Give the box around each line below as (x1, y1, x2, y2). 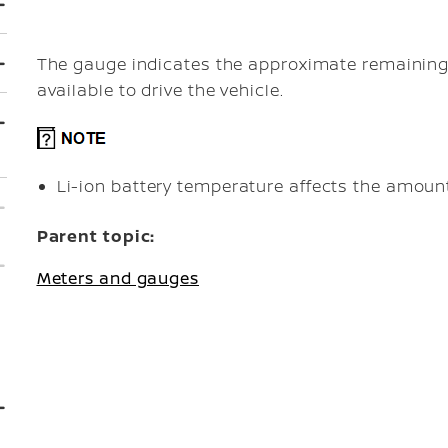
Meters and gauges (36, 267, 199, 289)
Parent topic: (36, 225, 156, 247)
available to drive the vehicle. (36, 79, 284, 101)
